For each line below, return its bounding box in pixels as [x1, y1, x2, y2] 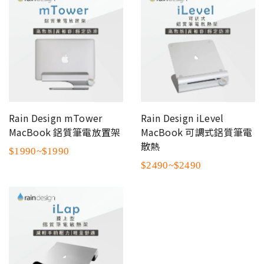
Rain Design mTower [9, 110, 103, 125]
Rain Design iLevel [141, 110, 224, 125]
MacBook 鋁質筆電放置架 [9, 124, 121, 139]
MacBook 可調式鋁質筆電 [141, 124, 253, 139]
